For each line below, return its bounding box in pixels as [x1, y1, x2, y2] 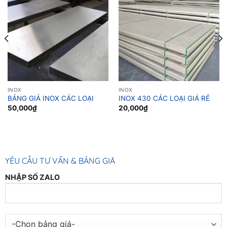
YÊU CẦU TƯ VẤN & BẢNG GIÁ [5, 155, 115, 166]
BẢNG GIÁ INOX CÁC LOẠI [7, 94, 94, 103]
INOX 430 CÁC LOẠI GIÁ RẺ [118, 94, 210, 103]
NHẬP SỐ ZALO [5, 172, 60, 181]
